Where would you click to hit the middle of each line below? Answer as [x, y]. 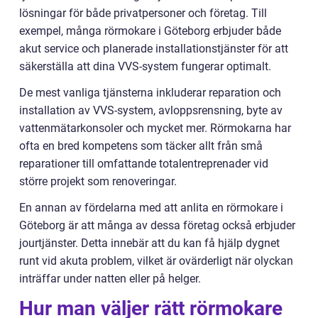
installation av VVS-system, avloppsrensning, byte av [151, 110]
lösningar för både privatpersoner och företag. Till [143, 13]
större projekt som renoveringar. [98, 181]
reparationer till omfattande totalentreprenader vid [144, 163]
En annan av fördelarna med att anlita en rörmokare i [151, 207]
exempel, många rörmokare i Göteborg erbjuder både [150, 31]
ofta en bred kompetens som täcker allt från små [141, 146]
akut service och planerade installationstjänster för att [154, 48]
